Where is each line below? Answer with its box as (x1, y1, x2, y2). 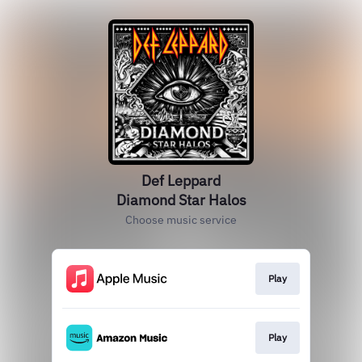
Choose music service (125, 213, 237, 227)
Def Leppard (141, 171, 221, 190)
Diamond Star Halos (116, 191, 246, 209)
